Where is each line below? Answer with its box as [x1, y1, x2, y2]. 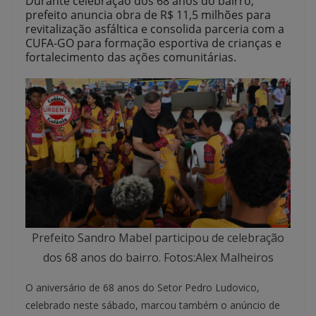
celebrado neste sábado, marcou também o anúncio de [25, 298, 280, 312]
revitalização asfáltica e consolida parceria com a [25, 21, 284, 37]
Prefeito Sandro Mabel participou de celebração [32, 229, 284, 245]
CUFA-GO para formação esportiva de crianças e [25, 35, 281, 51]
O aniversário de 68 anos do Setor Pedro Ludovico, [25, 280, 260, 294]
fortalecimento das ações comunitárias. [25, 49, 236, 66]
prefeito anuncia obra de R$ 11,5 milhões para [25, 7, 271, 23]
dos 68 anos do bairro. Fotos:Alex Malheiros [42, 249, 274, 265]
